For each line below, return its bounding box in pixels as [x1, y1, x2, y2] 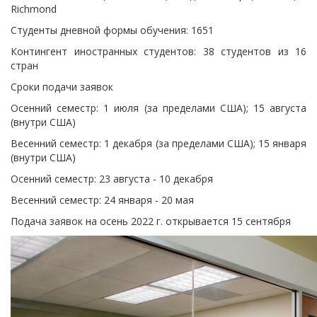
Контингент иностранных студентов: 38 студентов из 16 [11, 45, 306, 58]
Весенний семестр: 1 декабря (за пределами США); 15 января [11, 137, 306, 150]
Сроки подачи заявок [11, 80, 113, 93]
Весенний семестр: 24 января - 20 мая [11, 193, 197, 207]
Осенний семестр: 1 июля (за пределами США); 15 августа [11, 101, 306, 115]
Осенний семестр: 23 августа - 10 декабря [11, 172, 213, 185]
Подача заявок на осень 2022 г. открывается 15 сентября [11, 214, 291, 228]
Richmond [11, 2, 57, 16]
